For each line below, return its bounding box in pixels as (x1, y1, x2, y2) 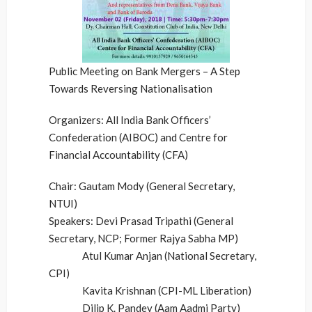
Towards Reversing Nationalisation (49, 82, 212, 95)
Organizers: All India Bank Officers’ (49, 114, 211, 126)
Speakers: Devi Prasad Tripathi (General (49, 214, 233, 227)
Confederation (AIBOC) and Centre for (49, 131, 228, 143)
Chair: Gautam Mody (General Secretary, (49, 180, 235, 192)
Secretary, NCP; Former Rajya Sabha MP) (49, 232, 238, 244)
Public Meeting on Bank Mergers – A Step (49, 65, 240, 77)
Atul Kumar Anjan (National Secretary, (49, 249, 256, 262)
